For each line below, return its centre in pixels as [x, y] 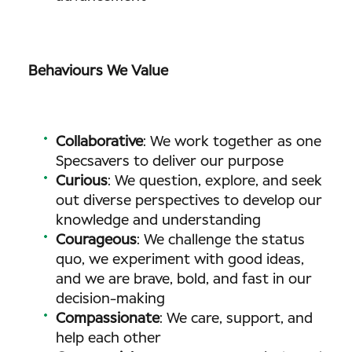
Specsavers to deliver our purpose [170, 162]
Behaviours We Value [98, 71]
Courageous [96, 240]
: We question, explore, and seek [215, 181]
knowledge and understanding [158, 221]
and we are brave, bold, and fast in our [184, 280]
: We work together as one [232, 142]
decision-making [110, 299]
